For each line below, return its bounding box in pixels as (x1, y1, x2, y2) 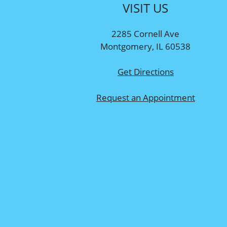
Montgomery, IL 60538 (100, 40, 191, 52)
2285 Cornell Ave (111, 27, 180, 40)
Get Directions (117, 66, 174, 78)
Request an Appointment (96, 91, 195, 103)
